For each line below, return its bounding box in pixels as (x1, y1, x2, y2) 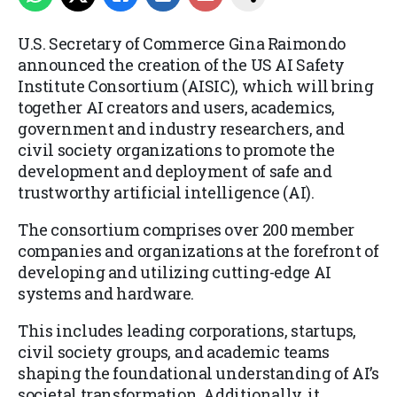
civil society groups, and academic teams (18, 341, 330, 363)
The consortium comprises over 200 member (18, 219, 354, 241)
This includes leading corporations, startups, (18, 320, 356, 342)
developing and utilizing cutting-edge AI (18, 261, 331, 284)
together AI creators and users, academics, (18, 97, 336, 119)
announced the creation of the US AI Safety (18, 54, 346, 76)
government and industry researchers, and (18, 118, 345, 140)
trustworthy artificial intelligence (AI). (18, 182, 315, 204)
